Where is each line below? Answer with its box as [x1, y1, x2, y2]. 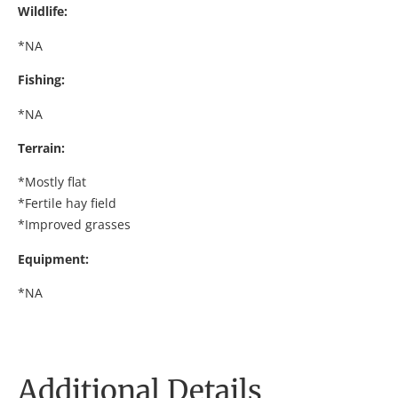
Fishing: [18, 71, 65, 89]
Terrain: [18, 139, 65, 157]
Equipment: [18, 250, 89, 267]
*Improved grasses [18, 216, 131, 234]
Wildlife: [18, 3, 68, 20]
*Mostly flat [18, 173, 86, 191]
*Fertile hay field [18, 195, 116, 212]
